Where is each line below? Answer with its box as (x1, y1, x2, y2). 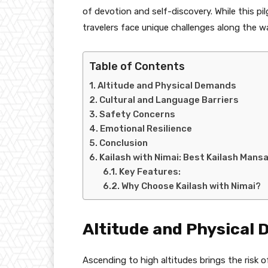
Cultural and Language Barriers (99, 94, 239, 105)
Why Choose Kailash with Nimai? (121, 180, 261, 191)
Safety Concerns (99, 108, 175, 120)
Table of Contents (89, 59, 185, 73)
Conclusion (99, 137, 148, 148)
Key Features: (118, 166, 181, 177)
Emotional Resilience (100, 123, 192, 134)
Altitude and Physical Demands (98, 80, 236, 91)
